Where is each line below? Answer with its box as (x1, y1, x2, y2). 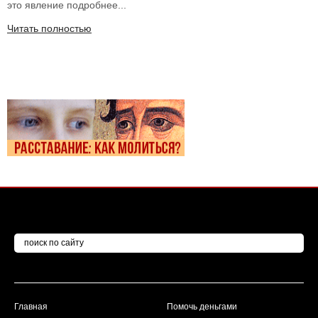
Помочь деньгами (167, 302, 237, 312)
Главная (14, 302, 48, 312)
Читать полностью (7, 23, 92, 35)
